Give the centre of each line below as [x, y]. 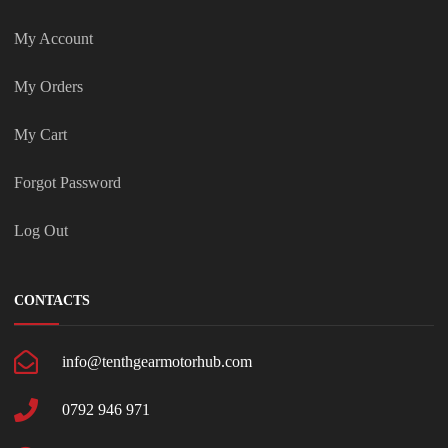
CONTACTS [52, 300]
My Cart [40, 134]
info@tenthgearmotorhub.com [157, 361]
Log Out [41, 230]
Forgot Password [67, 182]
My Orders [48, 86]
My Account [53, 38]
